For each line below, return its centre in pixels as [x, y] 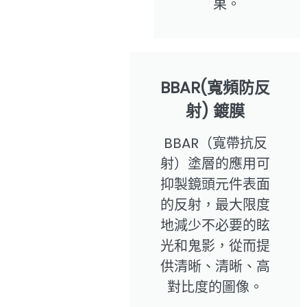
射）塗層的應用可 [215, 163]
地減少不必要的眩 [215, 225]
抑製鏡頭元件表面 [215, 184]
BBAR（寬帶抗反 [215, 143]
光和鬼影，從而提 [215, 246]
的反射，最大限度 [215, 205]
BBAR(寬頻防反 [215, 87]
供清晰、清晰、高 [215, 266]
